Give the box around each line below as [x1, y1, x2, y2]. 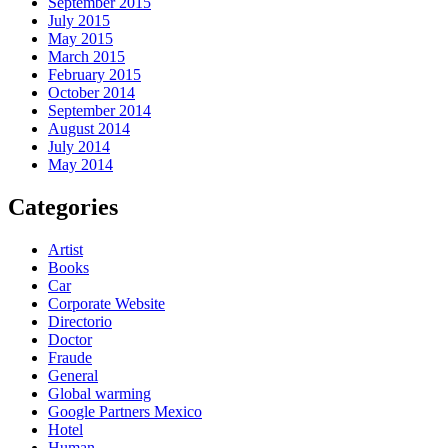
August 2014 [48, 119, 130, 137]
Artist [48, 240, 83, 258]
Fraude [48, 348, 92, 366]
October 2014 [48, 83, 135, 101]
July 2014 [48, 137, 110, 155]
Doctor [48, 330, 92, 348]
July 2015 [48, 11, 110, 29]
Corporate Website [48, 294, 165, 312]
